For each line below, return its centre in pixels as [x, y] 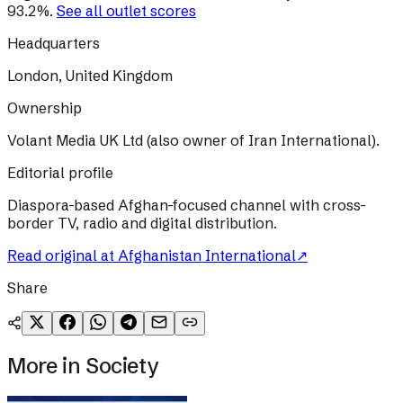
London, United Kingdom [90, 76]
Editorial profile [60, 173]
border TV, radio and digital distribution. [142, 224]
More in [46, 366]
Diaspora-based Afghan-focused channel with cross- [187, 206]
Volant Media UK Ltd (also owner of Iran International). [193, 141]
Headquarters [54, 44]
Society [121, 366]
